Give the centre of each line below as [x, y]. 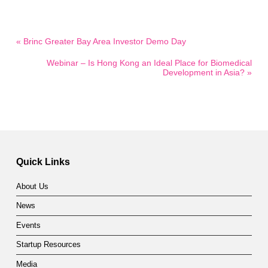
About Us [32, 186]
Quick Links [43, 161]
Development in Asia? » [208, 73]
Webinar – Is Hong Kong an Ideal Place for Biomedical [150, 63]
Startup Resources [48, 245]
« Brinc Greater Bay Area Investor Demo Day [101, 42]
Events [28, 225]
